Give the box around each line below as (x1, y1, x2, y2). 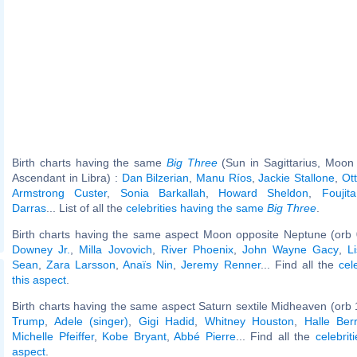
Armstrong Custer (12, 186, 108, 199)
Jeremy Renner (181, 257, 261, 271)
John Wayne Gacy (242, 242, 339, 256)
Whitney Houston (204, 314, 295, 328)
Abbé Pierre (174, 329, 236, 343)
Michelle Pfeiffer (12, 329, 94, 343)
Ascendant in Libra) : (12, 171, 122, 184)
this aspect (12, 273, 66, 286)
